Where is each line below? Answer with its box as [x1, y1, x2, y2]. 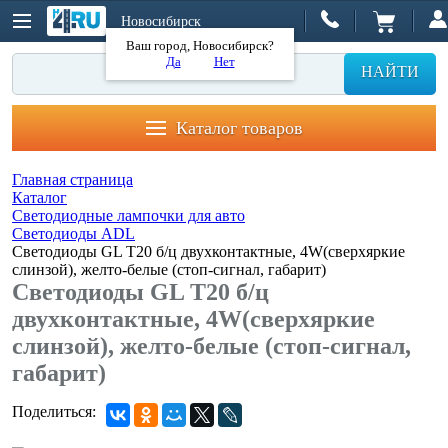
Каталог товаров [175, 117, 303, 138]
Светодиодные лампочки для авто [12, 207, 245, 224]
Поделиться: [12, 403, 96, 420]
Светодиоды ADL [12, 225, 135, 242]
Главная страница [12, 171, 133, 188]
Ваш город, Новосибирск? [126, 37, 274, 53]
